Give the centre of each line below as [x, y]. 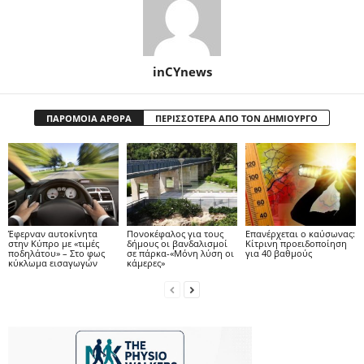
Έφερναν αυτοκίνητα [53, 234]
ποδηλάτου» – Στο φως [56, 253]
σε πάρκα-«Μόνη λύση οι [180, 253]
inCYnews [182, 72]
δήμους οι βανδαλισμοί [177, 244]
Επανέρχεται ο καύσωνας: [300, 234]
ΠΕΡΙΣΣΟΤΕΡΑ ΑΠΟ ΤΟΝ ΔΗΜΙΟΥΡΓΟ [236, 119]
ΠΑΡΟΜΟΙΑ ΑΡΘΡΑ [89, 119]
